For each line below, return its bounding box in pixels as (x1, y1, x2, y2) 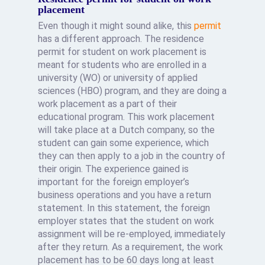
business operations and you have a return (38, 189, 212, 201)
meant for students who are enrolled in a (38, 59, 207, 70)
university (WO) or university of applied (38, 72, 198, 83)
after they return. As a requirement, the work (38, 241, 224, 253)
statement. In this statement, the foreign (38, 202, 211, 214)
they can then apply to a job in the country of (38, 150, 226, 161)
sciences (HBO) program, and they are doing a (38, 85, 227, 96)
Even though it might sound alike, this (38, 20, 195, 31)
